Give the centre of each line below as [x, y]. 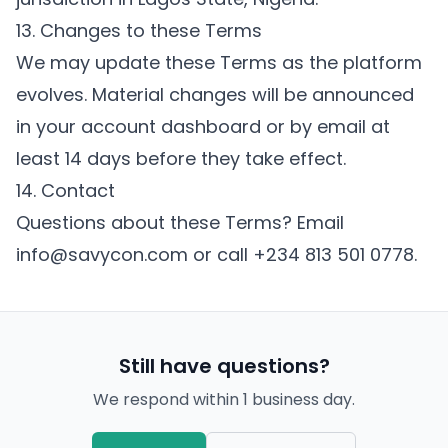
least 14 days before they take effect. [181, 158]
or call [220, 254]
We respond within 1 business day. [224, 399]
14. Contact [65, 190]
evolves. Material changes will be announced [215, 94]
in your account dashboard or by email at [203, 126]
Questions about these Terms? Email [180, 222]
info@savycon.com [102, 254]
